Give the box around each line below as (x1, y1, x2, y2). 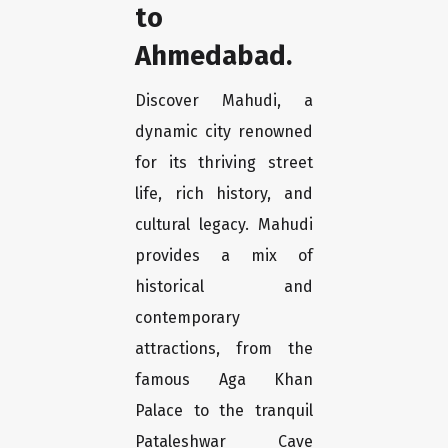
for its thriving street (135, 153, 313, 173)
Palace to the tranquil (135, 401, 313, 421)
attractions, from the (135, 339, 313, 359)
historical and (135, 277, 313, 297)
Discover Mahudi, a (135, 91, 313, 111)
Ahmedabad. (135, 39, 292, 73)
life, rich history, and (135, 184, 313, 204)
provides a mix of (135, 246, 313, 266)
